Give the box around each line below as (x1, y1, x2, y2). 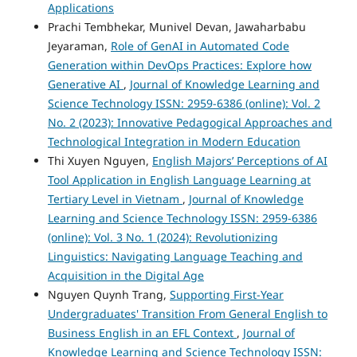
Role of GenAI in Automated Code (110, 37, 289, 53)
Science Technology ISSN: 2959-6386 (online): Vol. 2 (47, 95, 320, 111)
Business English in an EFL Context (47, 324, 237, 340)
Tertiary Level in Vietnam (47, 190, 182, 206)
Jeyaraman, (47, 37, 111, 53)
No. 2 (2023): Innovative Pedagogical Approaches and (47, 114, 332, 130)
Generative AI (47, 76, 124, 92)
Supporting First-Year (169, 286, 284, 302)
